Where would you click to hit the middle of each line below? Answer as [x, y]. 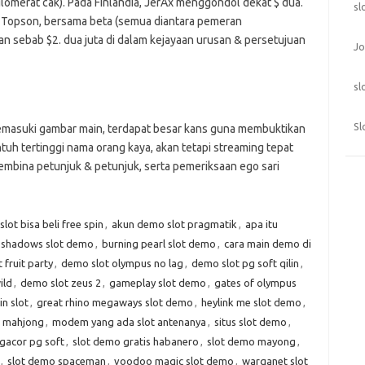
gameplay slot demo [157, 283]
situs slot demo [250, 322]
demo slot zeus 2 [60, 283]
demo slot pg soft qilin [245, 263]
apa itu [261, 224]
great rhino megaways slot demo [114, 302]
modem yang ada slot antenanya [129, 322]
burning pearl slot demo [158, 244]
